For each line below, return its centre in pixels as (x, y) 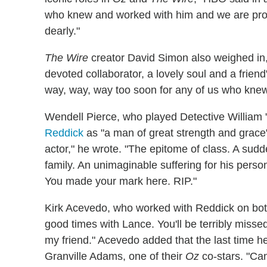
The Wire (66, 58)
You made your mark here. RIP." (121, 181)
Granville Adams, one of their (115, 256)
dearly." (62, 31)
